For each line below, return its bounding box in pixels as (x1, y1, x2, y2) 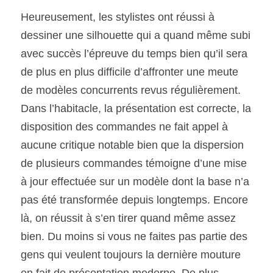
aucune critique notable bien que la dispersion (21, 138, 244, 151)
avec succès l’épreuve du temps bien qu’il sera (21, 47, 247, 60)
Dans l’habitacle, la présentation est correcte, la (21, 102, 251, 115)
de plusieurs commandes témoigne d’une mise (21, 157, 247, 169)
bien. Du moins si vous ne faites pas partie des (21, 230, 247, 243)
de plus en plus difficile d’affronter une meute (21, 65, 238, 78)
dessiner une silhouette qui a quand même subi (21, 29, 250, 41)
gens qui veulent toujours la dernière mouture (21, 248, 241, 261)
